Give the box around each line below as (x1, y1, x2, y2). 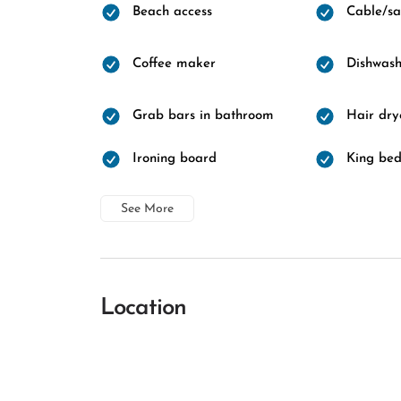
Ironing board (132, 152, 217, 166)
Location (100, 296, 186, 320)
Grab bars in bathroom (132, 109, 274, 123)
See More (121, 202, 174, 216)
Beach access (132, 5, 212, 19)
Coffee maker (132, 57, 216, 71)
